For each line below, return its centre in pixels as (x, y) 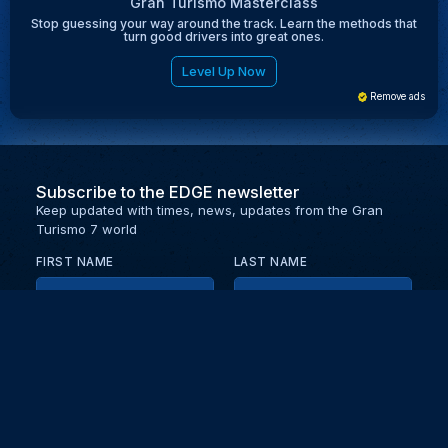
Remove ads (396, 97)
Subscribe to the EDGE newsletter (167, 191)
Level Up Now (224, 70)
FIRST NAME (74, 261)
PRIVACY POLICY (107, 402)
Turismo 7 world (86, 228)
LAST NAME (270, 261)
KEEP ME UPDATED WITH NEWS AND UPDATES (201, 385)
